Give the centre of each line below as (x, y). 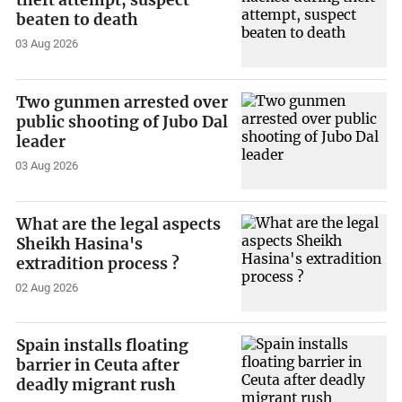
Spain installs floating (103, 346)
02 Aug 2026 (47, 287)
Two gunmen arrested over (122, 103)
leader (41, 142)
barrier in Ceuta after (98, 366)
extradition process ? (98, 263)
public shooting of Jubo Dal (122, 122)
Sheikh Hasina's (80, 244)
